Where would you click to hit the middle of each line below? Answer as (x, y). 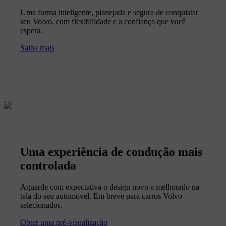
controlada (48, 166)
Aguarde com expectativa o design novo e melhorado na (110, 187)
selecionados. (41, 205)
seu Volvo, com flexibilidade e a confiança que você (103, 22)
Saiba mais (37, 48)
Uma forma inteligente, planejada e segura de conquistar (109, 13)
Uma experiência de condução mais (111, 152)
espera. (31, 31)
